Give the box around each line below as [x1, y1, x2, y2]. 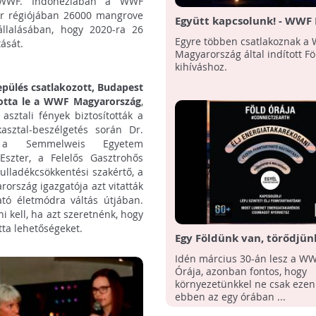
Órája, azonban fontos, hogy [174, 265, 307, 279]
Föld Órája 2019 [174, 245, 258, 260]
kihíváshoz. [174, 60, 227, 74]
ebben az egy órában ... [174, 290, 286, 304]
